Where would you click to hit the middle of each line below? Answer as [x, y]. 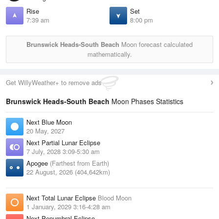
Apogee [38, 163]
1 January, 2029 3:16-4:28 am [68, 207]
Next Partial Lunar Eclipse [63, 143]
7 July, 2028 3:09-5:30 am [63, 152]
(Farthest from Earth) [79, 163]
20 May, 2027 [45, 131]
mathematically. [109, 54]
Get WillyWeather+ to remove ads [54, 83]
